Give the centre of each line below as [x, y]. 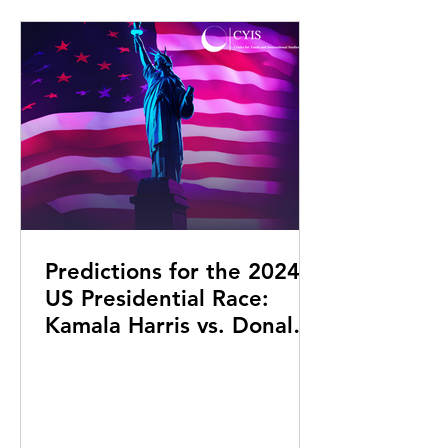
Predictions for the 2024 [172, 271]
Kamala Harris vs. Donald [176, 325]
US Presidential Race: [157, 298]
